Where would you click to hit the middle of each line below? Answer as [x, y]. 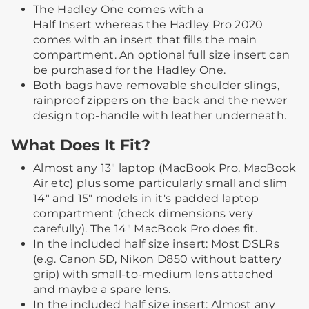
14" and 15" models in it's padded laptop [146, 199]
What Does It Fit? [81, 145]
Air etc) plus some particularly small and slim [160, 183]
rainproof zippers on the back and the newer [160, 101]
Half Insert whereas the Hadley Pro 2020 [148, 25]
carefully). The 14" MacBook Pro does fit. [146, 229]
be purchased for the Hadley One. [132, 70]
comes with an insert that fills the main [145, 40]
